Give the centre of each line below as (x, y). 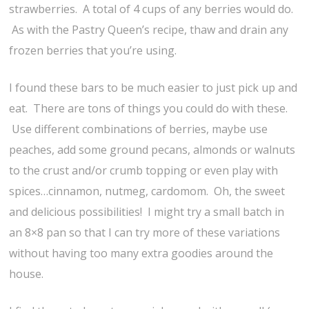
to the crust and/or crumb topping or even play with (144, 170)
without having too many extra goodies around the (141, 253)
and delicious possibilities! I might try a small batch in (147, 211)
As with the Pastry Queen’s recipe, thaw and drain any (149, 29)
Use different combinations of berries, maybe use (139, 129)
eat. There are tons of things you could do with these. (149, 108)
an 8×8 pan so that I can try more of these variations (145, 232)
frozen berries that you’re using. (93, 50)
